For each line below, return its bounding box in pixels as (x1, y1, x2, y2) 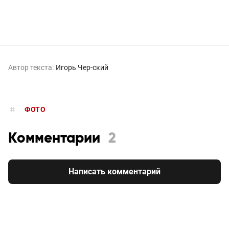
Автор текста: (8, 63, 54, 72)
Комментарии (8, 131, 100, 146)
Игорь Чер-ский (56, 63, 108, 72)
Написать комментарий (68, 166, 161, 176)
